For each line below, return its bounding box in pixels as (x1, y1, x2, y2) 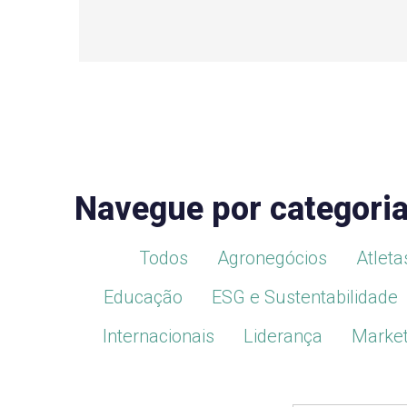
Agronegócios (217, 247, 327, 270)
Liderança (243, 325, 323, 348)
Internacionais (102, 325, 214, 348)
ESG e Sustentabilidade (211, 286, 398, 309)
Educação (103, 286, 183, 309)
